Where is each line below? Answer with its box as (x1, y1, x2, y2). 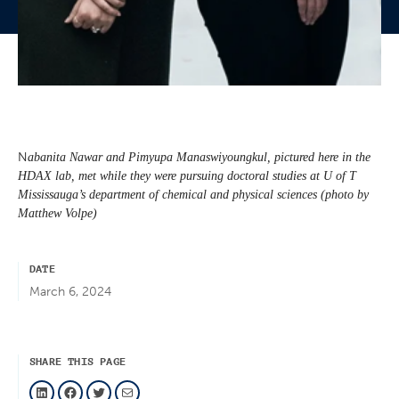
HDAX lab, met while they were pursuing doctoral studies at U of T (18, 169, 356, 183)
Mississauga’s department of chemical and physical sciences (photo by (18, 188, 369, 202)
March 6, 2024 (29, 284, 111, 299)
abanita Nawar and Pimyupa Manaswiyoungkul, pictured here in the (28, 151, 370, 165)
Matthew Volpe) (18, 207, 97, 221)
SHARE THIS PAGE (29, 355, 126, 369)
